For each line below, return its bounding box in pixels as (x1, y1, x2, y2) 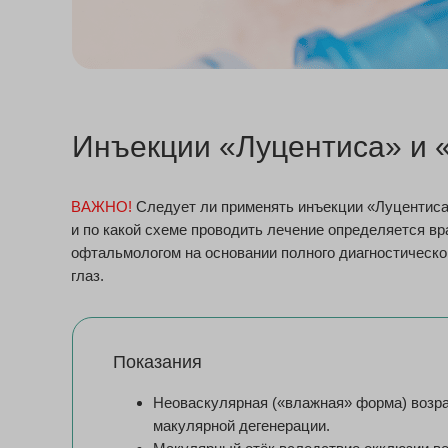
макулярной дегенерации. (153, 417, 330, 434)
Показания (113, 352, 202, 372)
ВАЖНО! (71, 198, 136, 215)
